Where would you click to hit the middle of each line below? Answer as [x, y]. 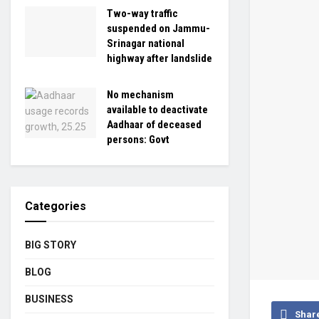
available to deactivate [157, 109]
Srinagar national [146, 43]
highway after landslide [159, 58]
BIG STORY [51, 245]
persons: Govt [138, 139]
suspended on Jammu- [158, 28]
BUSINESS [49, 299]
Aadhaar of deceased [154, 124]
